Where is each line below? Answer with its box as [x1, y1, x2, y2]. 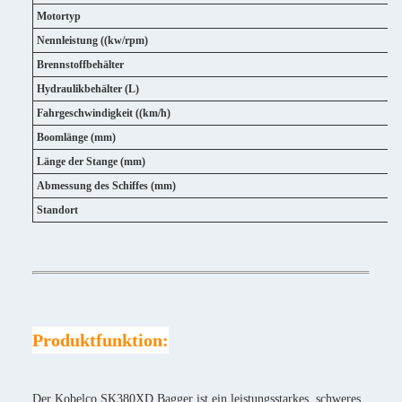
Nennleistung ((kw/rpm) [37, 34, 148, 47]
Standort [37, 204, 78, 216]
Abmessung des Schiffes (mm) [37, 179, 176, 192]
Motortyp [37, 10, 81, 22]
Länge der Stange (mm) [37, 155, 145, 168]
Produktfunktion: [32, 330, 169, 350]
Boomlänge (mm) [37, 131, 116, 144]
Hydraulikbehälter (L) [37, 83, 139, 95]
